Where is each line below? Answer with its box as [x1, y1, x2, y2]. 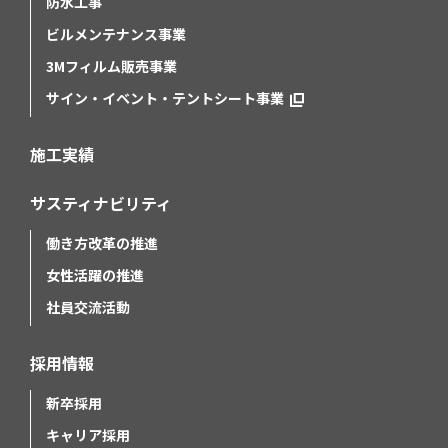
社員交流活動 [46, 296, 130, 317]
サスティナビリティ [30, 190, 172, 215]
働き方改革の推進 [46, 232, 158, 253]
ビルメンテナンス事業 [46, 23, 186, 44]
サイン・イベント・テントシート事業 [46, 87, 284, 108]
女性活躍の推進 [46, 264, 144, 285]
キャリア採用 [46, 424, 130, 445]
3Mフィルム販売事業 [46, 55, 177, 76]
